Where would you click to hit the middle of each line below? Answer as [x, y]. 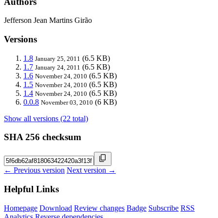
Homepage [21, 208]
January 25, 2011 [58, 58]
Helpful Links [31, 189]
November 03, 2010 [67, 102]
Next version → [91, 170]
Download [56, 208]
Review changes [99, 208]
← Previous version [34, 170]
